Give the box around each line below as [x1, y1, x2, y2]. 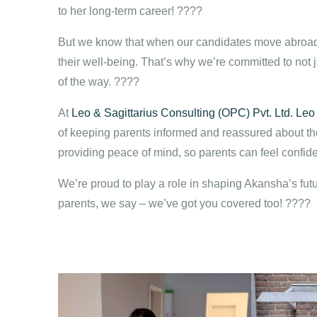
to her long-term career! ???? [58, 5, 202, 17]
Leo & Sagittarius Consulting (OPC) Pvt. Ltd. [71, 107, 293, 119]
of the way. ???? [58, 76, 139, 88]
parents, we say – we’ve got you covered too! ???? [58, 197, 311, 209]
